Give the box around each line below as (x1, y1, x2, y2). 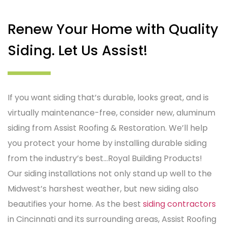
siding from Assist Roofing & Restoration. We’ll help (8, 122, 208, 134)
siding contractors (143, 198, 216, 210)
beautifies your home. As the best (8, 198, 143, 210)
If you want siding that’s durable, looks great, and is (8, 92, 209, 103)
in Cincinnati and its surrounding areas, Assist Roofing (8, 213, 216, 225)
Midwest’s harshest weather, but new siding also (8, 183, 199, 195)
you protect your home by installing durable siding (8, 137, 207, 149)
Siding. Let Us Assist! (8, 41, 147, 60)
